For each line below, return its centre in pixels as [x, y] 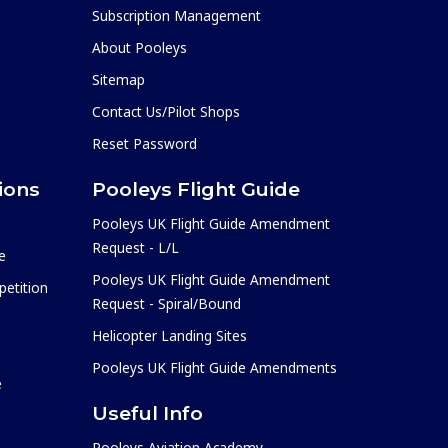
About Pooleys [139, 47]
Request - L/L [135, 247]
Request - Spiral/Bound [166, 303]
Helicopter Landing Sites [169, 335]
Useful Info [147, 412]
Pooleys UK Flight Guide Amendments [214, 367]
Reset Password [144, 143]
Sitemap [118, 79]
